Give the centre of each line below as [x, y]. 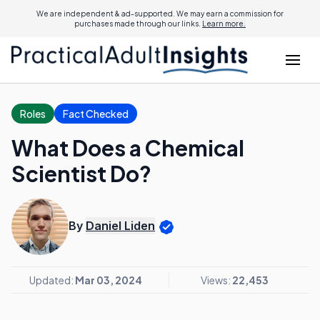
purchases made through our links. [138, 24]
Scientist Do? [81, 174]
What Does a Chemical [128, 148]
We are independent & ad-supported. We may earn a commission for [160, 14]
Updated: [52, 280]
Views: [216, 280]
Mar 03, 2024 [109, 280]
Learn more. [224, 24]
